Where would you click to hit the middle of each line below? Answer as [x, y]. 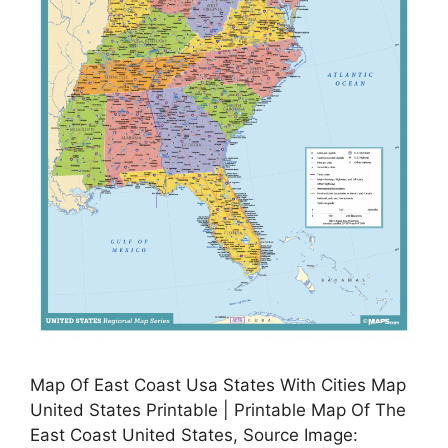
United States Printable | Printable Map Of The [218, 410]
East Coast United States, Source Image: [194, 435]
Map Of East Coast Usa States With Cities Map [218, 385]
